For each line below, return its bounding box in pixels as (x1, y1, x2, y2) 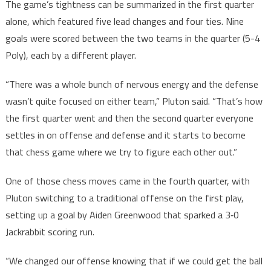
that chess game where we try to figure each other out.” (5, 145, 237, 160)
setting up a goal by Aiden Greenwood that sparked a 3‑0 (5, 207, 239, 223)
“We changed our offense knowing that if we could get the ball (5, 253, 263, 269)
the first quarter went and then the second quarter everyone (5, 111, 253, 126)
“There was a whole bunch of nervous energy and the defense (5, 77, 258, 92)
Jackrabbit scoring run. (5, 224, 94, 240)
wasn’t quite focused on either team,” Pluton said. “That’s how (5, 94, 263, 109)
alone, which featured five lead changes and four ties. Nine (5, 14, 244, 29)
